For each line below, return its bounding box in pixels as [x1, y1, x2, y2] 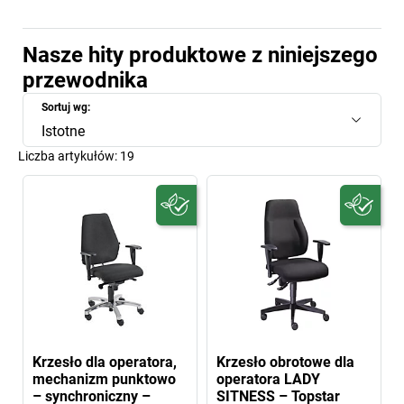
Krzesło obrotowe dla [216, 353, 354, 371]
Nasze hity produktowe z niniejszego [23, 41, 378, 68]
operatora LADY [216, 370, 320, 388]
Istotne [41, 122, 85, 140]
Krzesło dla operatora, [32, 353, 177, 371]
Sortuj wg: [41, 100, 90, 114]
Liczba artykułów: [18, 148, 120, 163]
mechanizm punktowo [32, 370, 176, 388]
